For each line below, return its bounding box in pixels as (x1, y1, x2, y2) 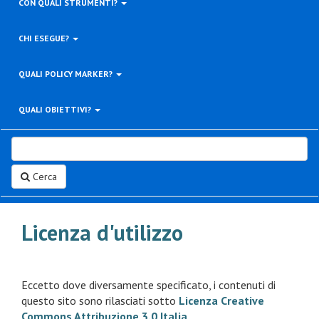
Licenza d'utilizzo (21, 219, 183, 246)
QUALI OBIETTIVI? (19, 104, 93, 115)
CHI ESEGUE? (19, 33, 71, 43)
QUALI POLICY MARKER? (19, 68, 115, 79)
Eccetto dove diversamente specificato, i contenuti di (21, 278, 276, 292)
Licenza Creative (179, 293, 264, 308)
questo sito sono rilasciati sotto (21, 293, 179, 308)
